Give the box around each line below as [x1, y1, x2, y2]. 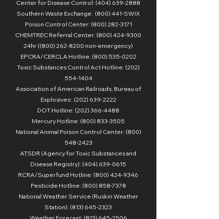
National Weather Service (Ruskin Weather [18, 193, 138, 200]
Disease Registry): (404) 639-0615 [30, 160, 126, 168]
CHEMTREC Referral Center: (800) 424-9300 [15, 31, 141, 39]
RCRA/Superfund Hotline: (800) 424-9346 [18, 171, 138, 178]
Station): [44, 203, 70, 211]
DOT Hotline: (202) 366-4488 [37, 107, 119, 114]
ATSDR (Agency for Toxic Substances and [20, 150, 136, 157]
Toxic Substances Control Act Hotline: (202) [17, 64, 140, 71]
